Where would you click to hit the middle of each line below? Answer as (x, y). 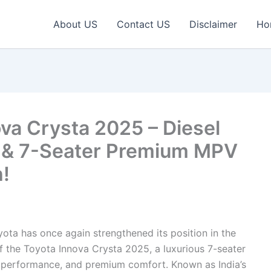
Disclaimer (213, 24)
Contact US (143, 24)
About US (75, 24)
